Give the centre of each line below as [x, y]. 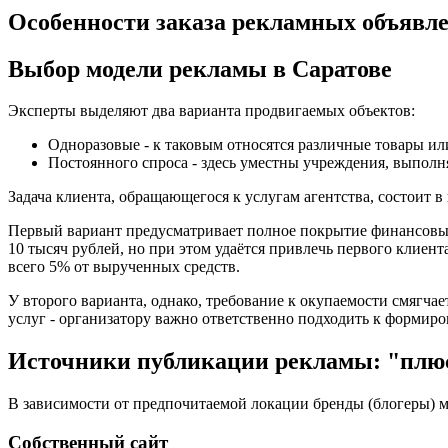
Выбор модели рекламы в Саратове [200, 68]
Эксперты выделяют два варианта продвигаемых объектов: [211, 111]
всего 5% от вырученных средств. [124, 267]
